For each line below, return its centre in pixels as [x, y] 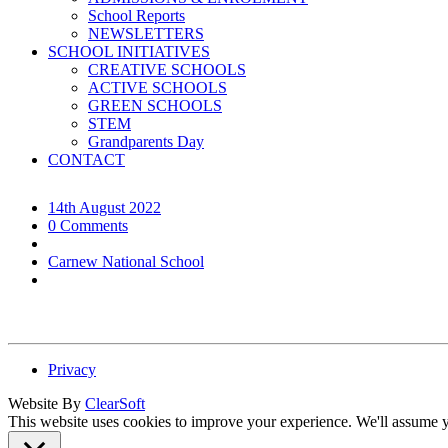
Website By [46, 403]
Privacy [72, 369]
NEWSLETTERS [146, 33]
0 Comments [88, 225]
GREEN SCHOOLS [155, 105]
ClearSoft [115, 403]
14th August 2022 [104, 207]
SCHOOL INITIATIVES [129, 51]
